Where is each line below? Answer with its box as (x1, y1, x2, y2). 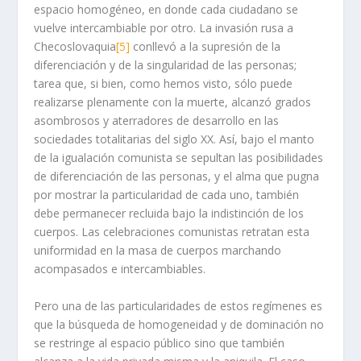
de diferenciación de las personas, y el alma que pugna (34, 168, 320, 185)
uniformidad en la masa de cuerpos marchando (34, 243, 282, 259)
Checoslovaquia (34, 39, 117, 55)
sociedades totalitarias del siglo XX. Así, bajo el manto (34, 131, 315, 147)
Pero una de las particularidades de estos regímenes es (34, 297, 323, 313)
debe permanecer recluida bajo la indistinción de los (34, 205, 305, 222)
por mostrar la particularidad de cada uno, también (34, 187, 300, 203)
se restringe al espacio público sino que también (34, 334, 285, 351)
